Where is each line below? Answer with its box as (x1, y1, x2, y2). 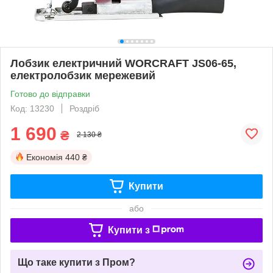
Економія (26, 152, 63, 162)
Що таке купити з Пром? (18, 257, 135, 268)
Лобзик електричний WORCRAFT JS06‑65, (10, 57, 236, 69)
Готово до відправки (10, 88, 90, 99)
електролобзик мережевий (10, 69, 155, 82)
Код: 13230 (10, 103, 54, 113)
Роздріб (69, 103, 99, 113)
